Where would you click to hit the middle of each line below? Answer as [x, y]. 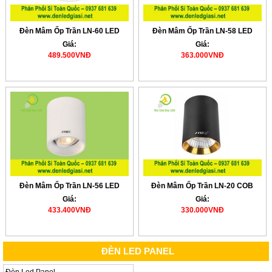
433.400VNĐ [69, 210]
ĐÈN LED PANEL [138, 251]
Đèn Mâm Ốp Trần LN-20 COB [202, 185]
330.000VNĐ [202, 210]
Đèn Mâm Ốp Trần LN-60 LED [69, 31]
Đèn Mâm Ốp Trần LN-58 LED [202, 31]
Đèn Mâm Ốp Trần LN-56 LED [69, 185]
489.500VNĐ [69, 56]
